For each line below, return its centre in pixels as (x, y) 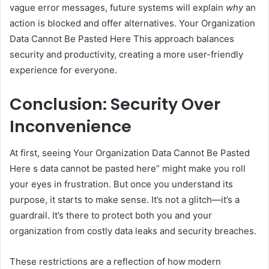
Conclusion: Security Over (115, 104)
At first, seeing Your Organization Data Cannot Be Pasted (130, 153)
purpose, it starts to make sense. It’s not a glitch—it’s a (125, 200)
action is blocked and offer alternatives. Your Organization (132, 23)
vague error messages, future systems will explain (118, 7)
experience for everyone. (63, 70)
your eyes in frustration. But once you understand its (121, 184)
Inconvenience (71, 126)
